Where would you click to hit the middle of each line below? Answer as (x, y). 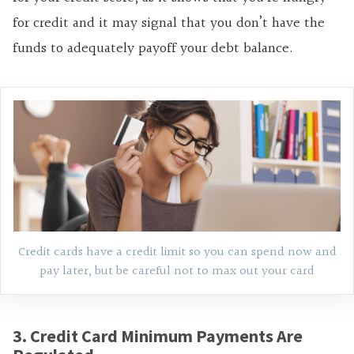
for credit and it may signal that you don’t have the (169, 24)
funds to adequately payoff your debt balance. (153, 49)
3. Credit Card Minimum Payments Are (158, 336)
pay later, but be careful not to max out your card (177, 272)
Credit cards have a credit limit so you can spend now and (177, 253)
